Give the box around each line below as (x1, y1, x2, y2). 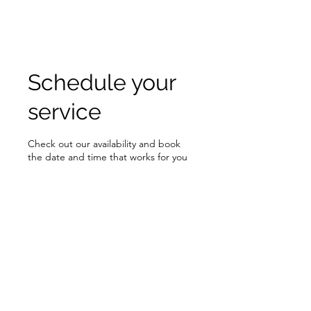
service (28, 99, 101, 124)
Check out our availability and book (28, 137, 180, 150)
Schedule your (28, 69, 176, 95)
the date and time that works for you (28, 151, 187, 163)
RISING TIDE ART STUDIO (14, 16, 144, 28)
